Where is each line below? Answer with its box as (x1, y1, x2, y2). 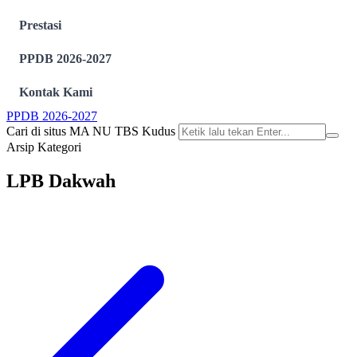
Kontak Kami (19, 84, 92, 99)
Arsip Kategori (6, 139, 81, 154)
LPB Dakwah (6, 170, 116, 191)
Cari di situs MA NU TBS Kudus (6, 124, 178, 138)
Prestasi (19, 18, 61, 32)
